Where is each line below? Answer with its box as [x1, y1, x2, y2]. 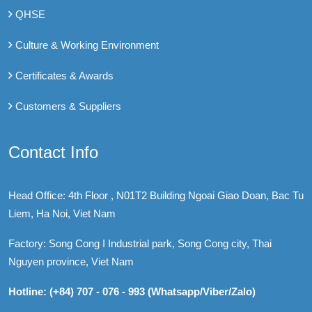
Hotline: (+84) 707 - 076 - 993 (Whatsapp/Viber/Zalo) [8, 286, 256, 298]
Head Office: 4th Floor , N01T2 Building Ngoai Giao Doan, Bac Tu [8, 189, 304, 202]
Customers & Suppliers [15, 100, 121, 113]
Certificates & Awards [15, 70, 114, 82]
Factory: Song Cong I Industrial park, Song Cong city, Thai [8, 237, 272, 250]
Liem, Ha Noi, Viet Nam [8, 208, 116, 220]
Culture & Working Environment [15, 39, 159, 52]
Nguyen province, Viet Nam [8, 256, 134, 268]
